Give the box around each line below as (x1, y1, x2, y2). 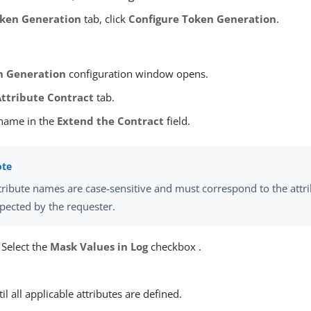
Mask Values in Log (50, 239, 149, 253)
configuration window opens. (66, 67, 209, 81)
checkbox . (148, 239, 202, 253)
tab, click (81, 12, 129, 26)
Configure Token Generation (128, 12, 277, 26)
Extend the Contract (57, 114, 165, 128)
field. (164, 114, 191, 128)
